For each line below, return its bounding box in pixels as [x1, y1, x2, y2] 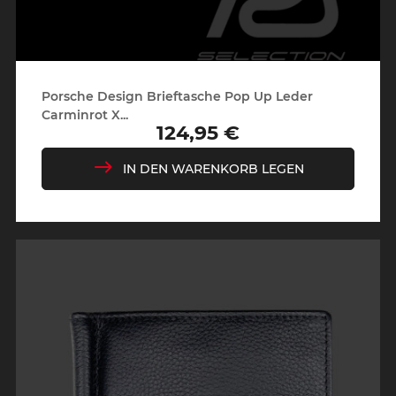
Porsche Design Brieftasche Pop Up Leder [41, 88, 313, 103]
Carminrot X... [41, 107, 128, 122]
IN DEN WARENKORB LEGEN [122, 161, 304, 176]
